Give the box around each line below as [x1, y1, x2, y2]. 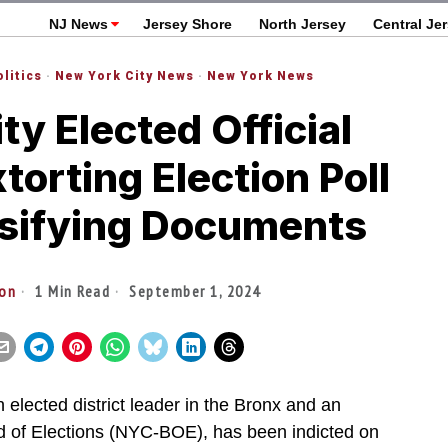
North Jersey [258, 16, 346, 32]
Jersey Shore [142, 16, 232, 32]
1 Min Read [30, 281, 111, 301]
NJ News [48, 16, 108, 32]
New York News [207, 69, 314, 83]
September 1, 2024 [124, 281, 261, 301]
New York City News [55, 69, 194, 83]
